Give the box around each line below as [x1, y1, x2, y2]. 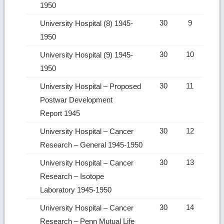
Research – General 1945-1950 [40, 140, 145, 149]
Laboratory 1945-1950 [40, 185, 114, 194]
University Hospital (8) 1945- [40, 18, 133, 27]
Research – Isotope [40, 171, 104, 180]
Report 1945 [40, 108, 82, 117]
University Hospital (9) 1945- [40, 50, 133, 59]
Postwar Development [40, 95, 113, 104]
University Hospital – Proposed [40, 81, 141, 90]
